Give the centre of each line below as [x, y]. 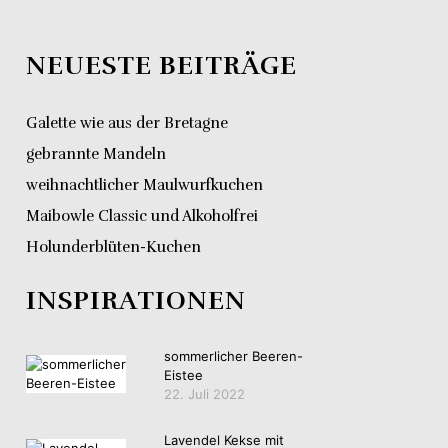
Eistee [183, 375]
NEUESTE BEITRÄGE [161, 66]
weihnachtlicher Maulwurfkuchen [144, 185]
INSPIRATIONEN [136, 301]
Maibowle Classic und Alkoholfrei [142, 216]
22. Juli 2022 [204, 394]
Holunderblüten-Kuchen [113, 247]
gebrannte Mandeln [96, 154]
